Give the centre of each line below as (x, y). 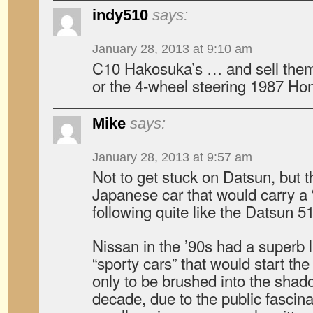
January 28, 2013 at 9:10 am (172, 49)
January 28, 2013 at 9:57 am (172, 157)
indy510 (120, 15)
